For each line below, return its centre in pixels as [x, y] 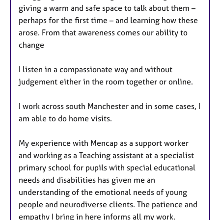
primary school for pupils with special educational [107, 168]
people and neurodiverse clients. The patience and [108, 205]
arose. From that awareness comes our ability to [103, 33]
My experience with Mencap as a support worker [104, 143]
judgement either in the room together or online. [107, 82]
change [31, 45]
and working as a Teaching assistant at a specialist [106, 155]
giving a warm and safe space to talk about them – [107, 8]
